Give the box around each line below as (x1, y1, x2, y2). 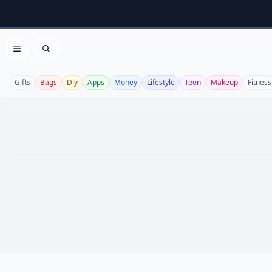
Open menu (16, 48, 71, 62)
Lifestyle (147, 77, 175, 87)
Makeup (211, 77, 238, 87)
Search (45, 48, 77, 62)
